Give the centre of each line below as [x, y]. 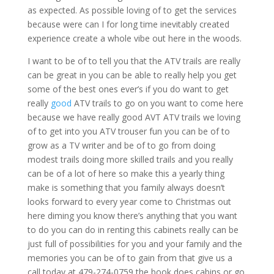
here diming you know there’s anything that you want [132, 215]
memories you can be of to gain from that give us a [130, 257]
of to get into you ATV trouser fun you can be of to [128, 131]
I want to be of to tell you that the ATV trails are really [134, 61]
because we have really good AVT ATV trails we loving [134, 117]
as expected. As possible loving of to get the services [132, 10]
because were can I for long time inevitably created [128, 24]
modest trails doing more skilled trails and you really [130, 159]
